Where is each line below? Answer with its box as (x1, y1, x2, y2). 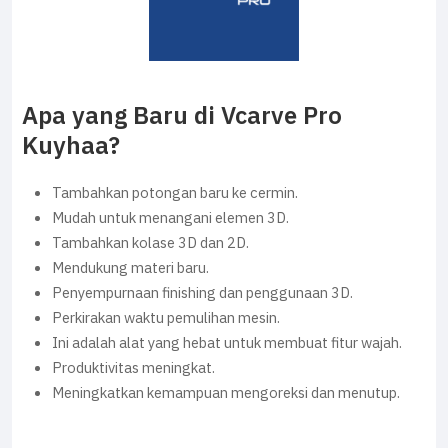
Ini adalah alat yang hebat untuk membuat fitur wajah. (52, 332, 402, 354)
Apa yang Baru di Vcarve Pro (22, 98, 342, 134)
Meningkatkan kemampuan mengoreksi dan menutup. (52, 382, 400, 404)
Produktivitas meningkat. (52, 357, 215, 379)
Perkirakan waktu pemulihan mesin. (52, 307, 280, 329)
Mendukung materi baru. (52, 257, 209, 279)
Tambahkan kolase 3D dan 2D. (52, 232, 249, 254)
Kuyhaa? (22, 128, 120, 164)
